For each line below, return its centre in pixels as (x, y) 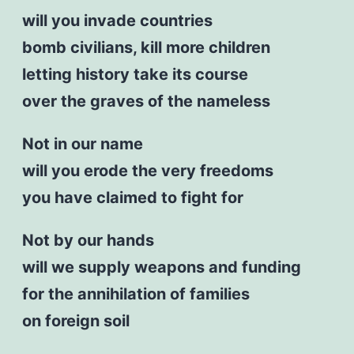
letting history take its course (135, 74)
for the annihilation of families (136, 294)
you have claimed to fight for (132, 197)
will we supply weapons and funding (161, 267)
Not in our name (82, 143)
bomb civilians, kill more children (146, 47)
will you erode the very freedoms (147, 170)
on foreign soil (75, 320)
